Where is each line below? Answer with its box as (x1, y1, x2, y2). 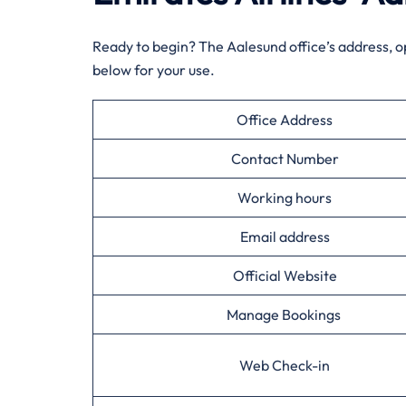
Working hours (237, 188, 332, 207)
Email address (239, 227, 330, 246)
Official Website (232, 266, 337, 285)
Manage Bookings (226, 305, 343, 324)
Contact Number (230, 150, 339, 168)
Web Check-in (239, 356, 330, 374)
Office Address (237, 111, 333, 129)
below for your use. (92, 61, 215, 79)
